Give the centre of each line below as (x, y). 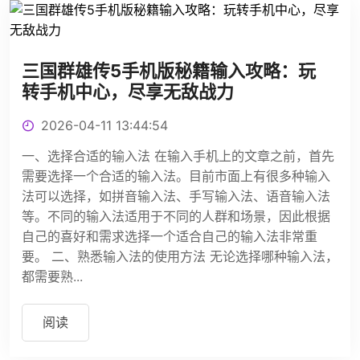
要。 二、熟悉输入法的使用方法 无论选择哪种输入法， (180, 257)
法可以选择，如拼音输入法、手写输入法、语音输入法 (176, 196)
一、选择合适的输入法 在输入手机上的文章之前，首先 (178, 156)
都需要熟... (52, 277)
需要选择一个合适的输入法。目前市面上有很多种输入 (176, 176)
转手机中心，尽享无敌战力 (128, 92)
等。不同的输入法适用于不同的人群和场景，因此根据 (176, 217)
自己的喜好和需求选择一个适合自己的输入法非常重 (170, 237)
